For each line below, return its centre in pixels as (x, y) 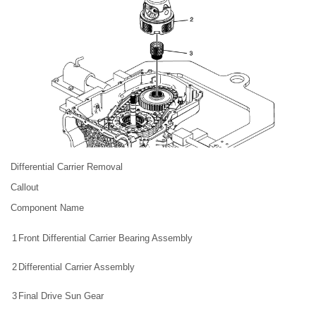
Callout (25, 187)
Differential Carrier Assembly (77, 267)
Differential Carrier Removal (67, 166)
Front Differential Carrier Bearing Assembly (105, 238)
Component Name (47, 207)
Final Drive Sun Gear (61, 296)
